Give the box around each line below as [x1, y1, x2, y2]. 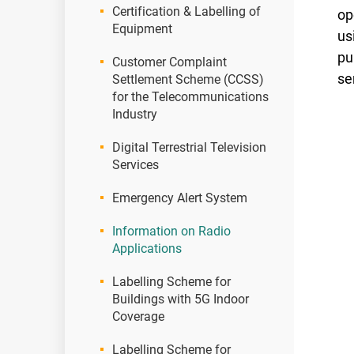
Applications [112, 241, 182, 256]
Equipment [112, 21, 172, 36]
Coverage [112, 309, 164, 324]
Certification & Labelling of [112, 4, 261, 19]
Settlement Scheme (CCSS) [112, 72, 264, 87]
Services [112, 157, 159, 172]
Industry [112, 107, 157, 122]
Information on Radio [112, 224, 231, 239]
